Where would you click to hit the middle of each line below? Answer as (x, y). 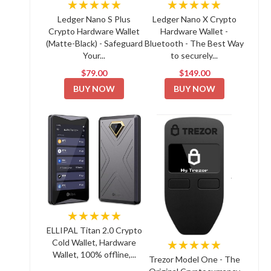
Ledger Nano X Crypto (194, 19)
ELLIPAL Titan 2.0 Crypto (94, 230)
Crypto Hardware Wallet (94, 31)
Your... (94, 55)
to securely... (194, 55)
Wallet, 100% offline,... (94, 254)
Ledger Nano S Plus (94, 19)
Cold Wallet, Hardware (94, 242)
